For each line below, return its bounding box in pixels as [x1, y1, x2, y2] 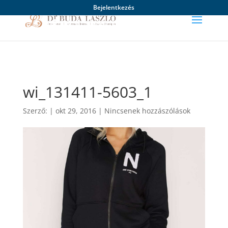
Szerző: [22, 106, 49, 116]
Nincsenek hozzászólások [104, 106, 190, 116]
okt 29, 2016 [55, 106, 96, 116]
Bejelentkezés [93, 3, 135, 12]
